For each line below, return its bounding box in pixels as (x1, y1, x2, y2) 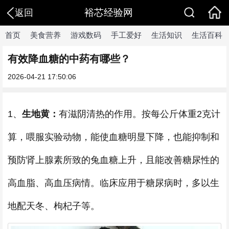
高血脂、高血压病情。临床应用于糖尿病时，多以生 (8, 178, 219, 188)
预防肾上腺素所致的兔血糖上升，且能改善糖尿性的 (8, 155, 219, 165)
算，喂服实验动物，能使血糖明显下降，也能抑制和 (8, 132, 219, 142)
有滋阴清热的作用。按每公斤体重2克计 (59, 109, 220, 119)
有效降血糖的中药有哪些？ (8, 53, 130, 64)
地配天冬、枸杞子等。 (8, 201, 105, 211)
